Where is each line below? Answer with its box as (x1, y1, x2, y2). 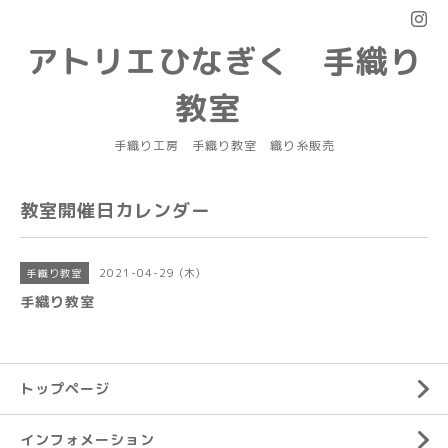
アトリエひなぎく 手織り (26, 39, 422, 83)
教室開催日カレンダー (20, 198, 210, 223)
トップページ (20, 379, 110, 398)
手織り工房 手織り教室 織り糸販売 (113, 137, 335, 154)
